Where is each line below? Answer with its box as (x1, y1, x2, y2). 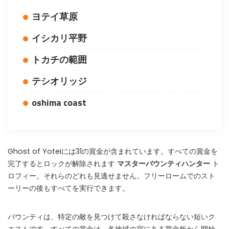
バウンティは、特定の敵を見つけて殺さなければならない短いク (8, 212, 215, 222)
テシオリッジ (32, 74, 87, 88)
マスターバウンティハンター (117, 158, 210, 169)
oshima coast (32, 96, 86, 109)
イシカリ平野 (32, 31, 87, 45)
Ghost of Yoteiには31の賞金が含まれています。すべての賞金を (8, 146, 218, 156)
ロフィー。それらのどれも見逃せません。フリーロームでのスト (8, 171, 215, 181)
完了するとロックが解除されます (8, 158, 117, 169)
